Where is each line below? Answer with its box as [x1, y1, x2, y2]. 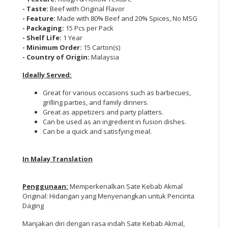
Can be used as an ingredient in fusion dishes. [43, 117, 186, 126]
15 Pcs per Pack [66, 23, 113, 33]
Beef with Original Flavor [50, 4, 125, 13]
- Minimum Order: [22, 42, 83, 52]
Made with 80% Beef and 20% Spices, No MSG [57, 13, 197, 23]
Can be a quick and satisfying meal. [43, 126, 152, 136]
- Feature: [22, 13, 57, 23]
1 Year [63, 33, 82, 42]
